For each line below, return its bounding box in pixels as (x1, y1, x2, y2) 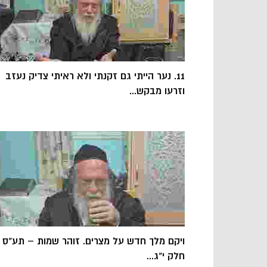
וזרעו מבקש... (129, 85, 185, 97)
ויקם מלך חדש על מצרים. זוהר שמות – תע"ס (2, 235, 185, 247)
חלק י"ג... (147, 250, 185, 262)
